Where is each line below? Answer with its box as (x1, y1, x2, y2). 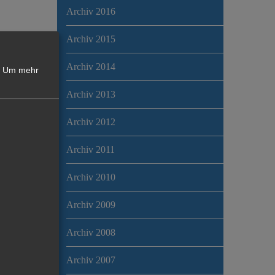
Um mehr (2, 65, 39, 76)
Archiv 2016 (66, 6, 115, 17)
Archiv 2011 (66, 144, 115, 155)
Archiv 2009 (66, 199, 115, 210)
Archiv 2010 (66, 171, 115, 182)
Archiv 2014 (66, 61, 115, 72)
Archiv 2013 (66, 88, 115, 99)
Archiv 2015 (66, 33, 115, 44)
